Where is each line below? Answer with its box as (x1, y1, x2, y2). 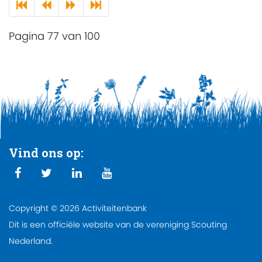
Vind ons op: (9, 144, 84, 160)
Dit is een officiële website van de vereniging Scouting (9, 218, 227, 230)
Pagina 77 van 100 (9, 29, 100, 44)
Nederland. (9, 235, 53, 247)
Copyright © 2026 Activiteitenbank (9, 202, 147, 214)
